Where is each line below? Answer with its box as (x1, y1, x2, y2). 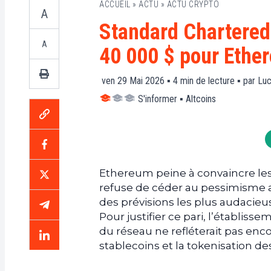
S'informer (138, 93, 177, 105)
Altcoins (186, 93, 216, 105)
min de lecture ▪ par (180, 75, 255, 87)
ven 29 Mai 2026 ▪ (102, 75, 171, 87)
